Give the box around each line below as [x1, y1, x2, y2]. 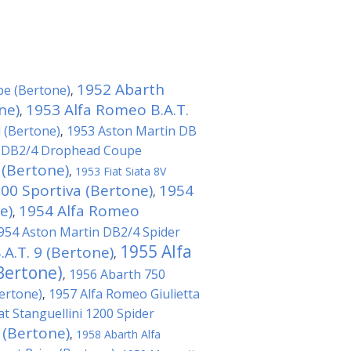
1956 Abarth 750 [69, 266, 165, 283]
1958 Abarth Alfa [76, 327, 161, 342]
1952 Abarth [77, 79, 165, 100]
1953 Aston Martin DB [67, 122, 197, 139]
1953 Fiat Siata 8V [75, 164, 166, 179]
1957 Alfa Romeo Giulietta [49, 285, 200, 302]
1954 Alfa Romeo [19, 201, 139, 221]
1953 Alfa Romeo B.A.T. [26, 100, 189, 120]
